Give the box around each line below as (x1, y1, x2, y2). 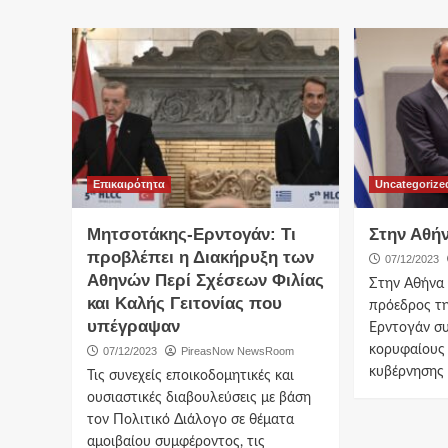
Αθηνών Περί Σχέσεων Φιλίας (87, 270, 324, 290)
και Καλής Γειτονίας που (87, 293, 282, 313)
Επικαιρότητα (93, 177, 165, 190)
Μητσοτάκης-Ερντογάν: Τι (87, 224, 296, 244)
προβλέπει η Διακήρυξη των (87, 247, 314, 267)
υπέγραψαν (87, 316, 180, 336)
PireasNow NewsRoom (181, 344, 294, 357)
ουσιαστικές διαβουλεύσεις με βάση (87, 390, 311, 405)
